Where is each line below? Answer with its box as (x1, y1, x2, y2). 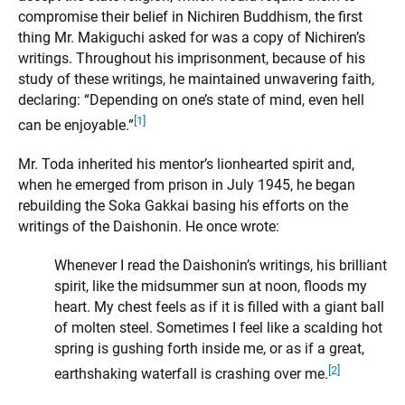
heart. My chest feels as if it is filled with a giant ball (54, 298, 384, 316)
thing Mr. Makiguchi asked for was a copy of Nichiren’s (18, 28, 365, 46)
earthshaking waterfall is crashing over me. (54, 365, 328, 383)
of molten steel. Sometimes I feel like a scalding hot (54, 319, 382, 337)
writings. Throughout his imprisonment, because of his (18, 49, 365, 67)
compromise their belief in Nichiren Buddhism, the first (18, 7, 363, 25)
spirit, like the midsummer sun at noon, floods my (54, 278, 367, 296)
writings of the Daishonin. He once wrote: (18, 218, 279, 236)
